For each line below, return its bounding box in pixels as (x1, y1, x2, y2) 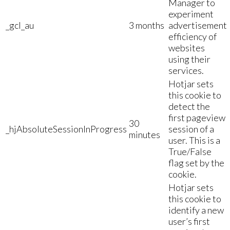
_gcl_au (6, 19, 34, 31)
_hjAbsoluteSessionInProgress (6, 123, 127, 135)
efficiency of (168, 30, 217, 42)
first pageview (168, 111, 225, 123)
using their (168, 53, 210, 65)
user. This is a (168, 134, 220, 146)
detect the (168, 100, 210, 112)
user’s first (168, 215, 210, 227)
